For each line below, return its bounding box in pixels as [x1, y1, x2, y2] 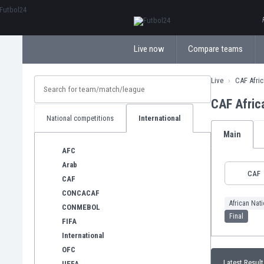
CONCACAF [62, 188, 100, 197]
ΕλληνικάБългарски [134, 7, 196, 16]
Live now [134, 44, 164, 54]
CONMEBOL [62, 202, 100, 212]
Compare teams [188, 44, 243, 54]
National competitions [47, 114, 114, 123]
